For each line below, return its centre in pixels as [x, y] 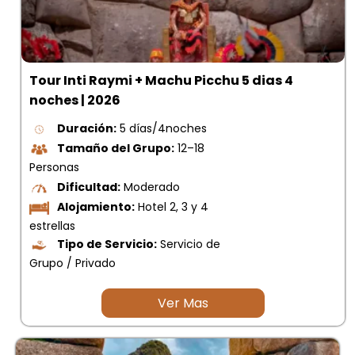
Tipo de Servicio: [107, 244]
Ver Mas [183, 303]
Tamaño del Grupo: [116, 149]
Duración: [87, 129]
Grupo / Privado [73, 263]
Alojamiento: [96, 206]
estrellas [52, 225]
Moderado [150, 187]
